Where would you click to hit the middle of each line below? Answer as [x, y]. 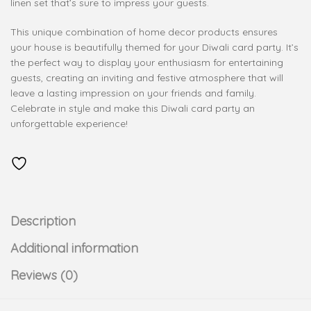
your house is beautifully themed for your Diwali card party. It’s [154, 47]
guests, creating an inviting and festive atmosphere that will [147, 77]
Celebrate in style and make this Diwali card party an [133, 108]
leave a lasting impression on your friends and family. [133, 93]
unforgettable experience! [69, 123]
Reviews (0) [44, 276]
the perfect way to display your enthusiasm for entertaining [147, 62]
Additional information [74, 249]
